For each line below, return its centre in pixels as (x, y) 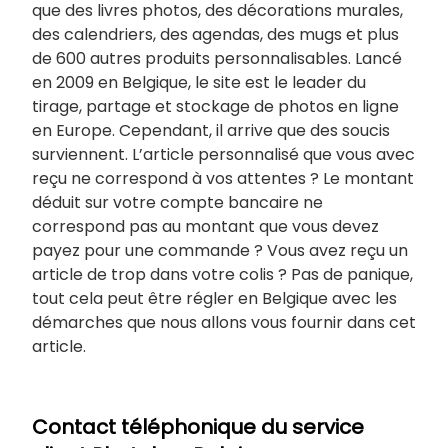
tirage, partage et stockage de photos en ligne (215, 106)
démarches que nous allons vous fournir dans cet (224, 322)
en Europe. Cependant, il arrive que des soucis (211, 130)
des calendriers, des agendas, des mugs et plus (215, 34)
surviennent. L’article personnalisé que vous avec (223, 154)
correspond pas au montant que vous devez (205, 226)
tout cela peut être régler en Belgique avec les (214, 298)
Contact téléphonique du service (198, 426)
